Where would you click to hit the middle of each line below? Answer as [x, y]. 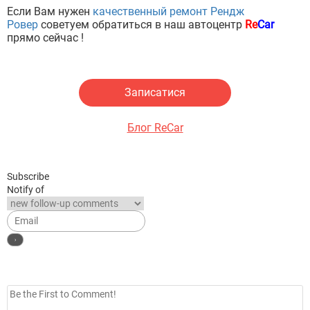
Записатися [155, 93]
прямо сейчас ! [45, 38]
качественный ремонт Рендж [168, 12]
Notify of [26, 190]
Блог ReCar [155, 128]
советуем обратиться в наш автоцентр [143, 25]
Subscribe [28, 177]
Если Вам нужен [50, 12]
